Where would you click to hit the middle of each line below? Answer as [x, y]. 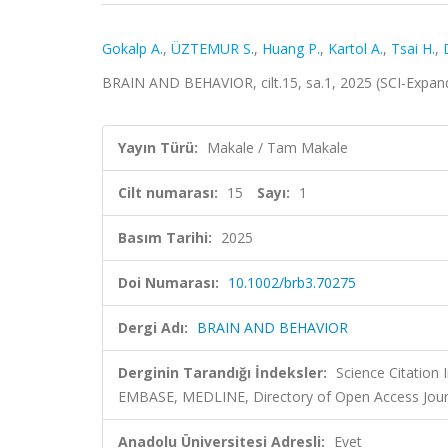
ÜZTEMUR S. [212, 48]
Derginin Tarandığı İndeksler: [222, 372]
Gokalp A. [132, 48]
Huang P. [291, 48]
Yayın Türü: [158, 147]
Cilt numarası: [168, 192]
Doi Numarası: [168, 282]
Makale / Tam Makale [277, 147]
